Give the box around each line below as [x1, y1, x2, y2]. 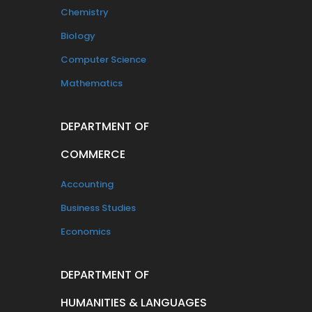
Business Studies [61, 201, 136, 214]
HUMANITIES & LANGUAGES [61, 294, 207, 311]
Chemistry [61, 5, 109, 19]
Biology [61, 29, 95, 42]
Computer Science [61, 52, 146, 66]
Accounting [61, 177, 114, 191]
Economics [61, 224, 111, 238]
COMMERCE [61, 146, 125, 162]
